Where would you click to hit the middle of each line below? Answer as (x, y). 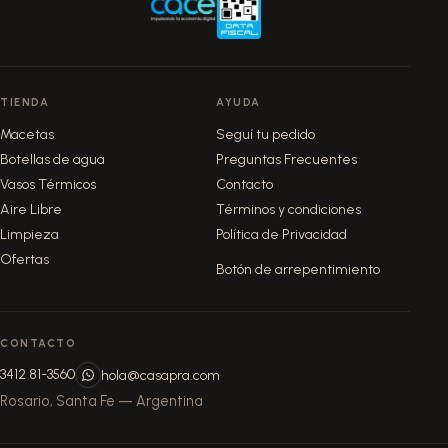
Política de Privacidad (281, 235)
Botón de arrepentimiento (297, 270)
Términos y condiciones (288, 210)
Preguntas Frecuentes (286, 160)
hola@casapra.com (160, 376)
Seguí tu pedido (265, 135)
